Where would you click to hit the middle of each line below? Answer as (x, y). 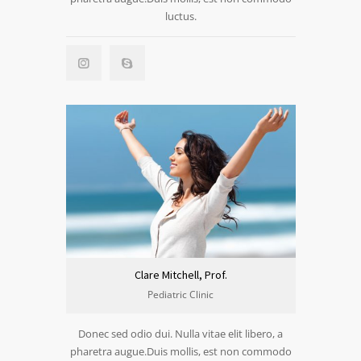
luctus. (180, 16)
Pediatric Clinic (180, 295)
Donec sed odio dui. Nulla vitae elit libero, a (180, 334)
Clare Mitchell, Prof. (180, 275)
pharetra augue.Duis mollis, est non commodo (180, 351)
